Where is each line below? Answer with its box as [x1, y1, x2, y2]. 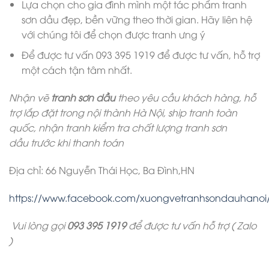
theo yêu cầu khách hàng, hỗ [115, 91, 256, 104]
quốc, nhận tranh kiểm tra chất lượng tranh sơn [9, 121, 227, 134]
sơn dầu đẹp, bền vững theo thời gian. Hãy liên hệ [21, 12, 252, 26]
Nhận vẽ [9, 91, 51, 104]
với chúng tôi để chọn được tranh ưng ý [21, 27, 205, 41]
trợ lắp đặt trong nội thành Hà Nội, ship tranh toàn [9, 106, 237, 119]
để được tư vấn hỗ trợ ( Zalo [128, 218, 256, 232]
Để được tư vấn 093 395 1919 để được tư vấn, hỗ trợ [21, 48, 260, 62]
